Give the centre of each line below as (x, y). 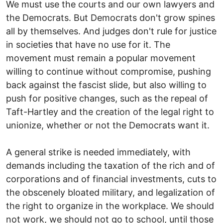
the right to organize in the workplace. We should (110, 206)
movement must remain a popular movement (101, 58)
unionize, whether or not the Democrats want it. (108, 125)
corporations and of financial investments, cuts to (111, 179)
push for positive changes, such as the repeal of (107, 98)
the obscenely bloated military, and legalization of (111, 192)
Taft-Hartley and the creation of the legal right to (110, 111)
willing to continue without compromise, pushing (109, 71)
